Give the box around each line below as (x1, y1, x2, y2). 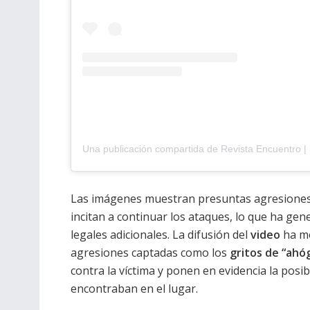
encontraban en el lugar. (71, 281, 198, 297)
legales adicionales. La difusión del (71, 227, 250, 243)
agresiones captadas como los (71, 245, 230, 261)
